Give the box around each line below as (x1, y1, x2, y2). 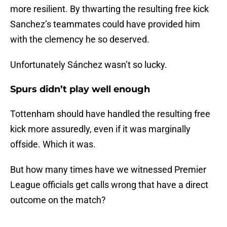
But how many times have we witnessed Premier (10, 164, 206, 175)
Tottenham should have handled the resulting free (10, 108, 210, 120)
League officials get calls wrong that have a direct (10, 179, 208, 191)
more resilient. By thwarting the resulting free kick (10, 4, 209, 15)
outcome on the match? (10, 195, 106, 206)
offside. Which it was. (10, 139, 96, 150)
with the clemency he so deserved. (10, 34, 149, 45)
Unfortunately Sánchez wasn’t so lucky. (10, 59, 167, 70)
